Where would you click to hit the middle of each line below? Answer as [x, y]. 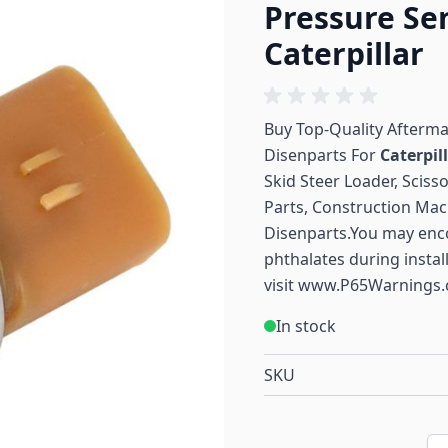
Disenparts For [322, 155]
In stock [306, 326]
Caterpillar [344, 53]
